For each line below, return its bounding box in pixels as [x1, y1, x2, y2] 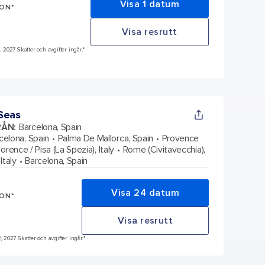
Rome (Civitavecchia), [122, 143, 205, 156]
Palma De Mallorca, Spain [57, 132, 153, 144]
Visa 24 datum [111, 186, 179, 199]
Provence [161, 132, 199, 144]
